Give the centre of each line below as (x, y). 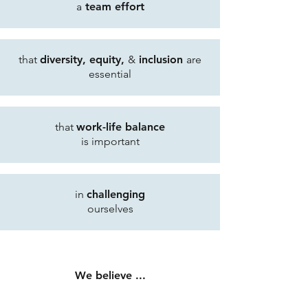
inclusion (161, 59)
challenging (116, 194)
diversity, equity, (84, 59)
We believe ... (110, 275)
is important (110, 141)
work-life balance (121, 127)
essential (110, 74)
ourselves (110, 209)
